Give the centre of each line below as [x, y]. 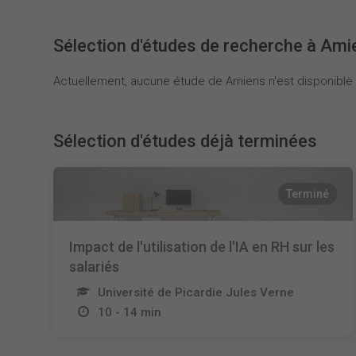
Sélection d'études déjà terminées [186, 141]
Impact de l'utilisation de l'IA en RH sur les [202, 247]
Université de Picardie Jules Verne [196, 292]
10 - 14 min [130, 312]
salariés [95, 267]
